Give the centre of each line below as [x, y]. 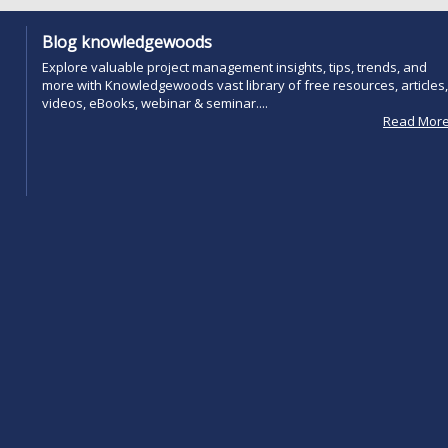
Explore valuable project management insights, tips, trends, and [234, 66]
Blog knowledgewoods [127, 41]
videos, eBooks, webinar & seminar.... [155, 102]
